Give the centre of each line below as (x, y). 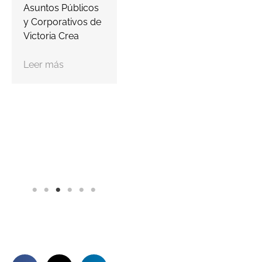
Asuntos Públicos (61, 8)
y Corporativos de (62, 22)
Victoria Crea (51, 36)
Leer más (44, 65)
